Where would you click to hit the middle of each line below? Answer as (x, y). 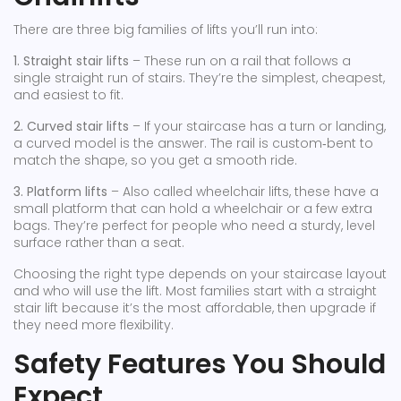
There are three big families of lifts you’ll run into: (166, 30)
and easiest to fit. (68, 95)
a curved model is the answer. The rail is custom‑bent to (193, 143)
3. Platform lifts (60, 192)
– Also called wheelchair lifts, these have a (243, 192)
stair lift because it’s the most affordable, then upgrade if (195, 308)
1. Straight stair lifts (71, 61)
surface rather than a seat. (99, 243)
